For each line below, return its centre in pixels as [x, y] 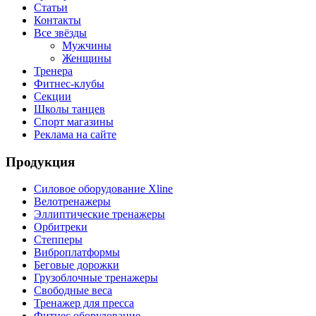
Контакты [57, 20]
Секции [53, 96]
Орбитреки [61, 227]
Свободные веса [73, 291]
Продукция [40, 162]
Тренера [53, 71]
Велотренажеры [72, 202]
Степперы [58, 240]
